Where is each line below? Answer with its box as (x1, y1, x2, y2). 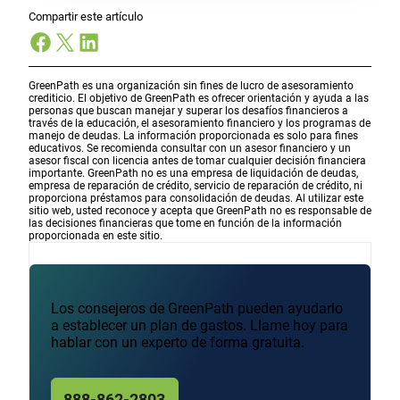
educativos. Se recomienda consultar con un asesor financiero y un (29, 141, 351, 154)
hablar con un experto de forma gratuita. (51, 333, 304, 351)
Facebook (28, 28, 121, 54)
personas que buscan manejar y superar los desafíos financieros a (29, 104, 348, 117)
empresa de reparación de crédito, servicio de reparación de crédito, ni (29, 179, 362, 192)
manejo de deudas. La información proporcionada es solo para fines (29, 129, 358, 142)
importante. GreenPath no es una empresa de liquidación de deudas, (29, 166, 358, 179)
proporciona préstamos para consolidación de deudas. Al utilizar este (29, 191, 363, 204)
